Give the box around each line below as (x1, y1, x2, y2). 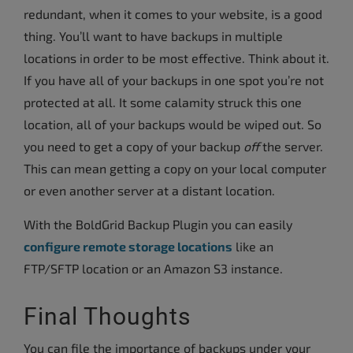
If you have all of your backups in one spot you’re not (24, 72, 324, 87)
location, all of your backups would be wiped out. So (24, 116, 321, 132)
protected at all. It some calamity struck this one (24, 94, 302, 110)
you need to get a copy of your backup (24, 138, 243, 154)
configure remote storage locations (24, 238, 232, 254)
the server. (259, 138, 323, 154)
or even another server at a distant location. (24, 182, 275, 198)
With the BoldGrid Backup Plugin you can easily (24, 216, 292, 232)
